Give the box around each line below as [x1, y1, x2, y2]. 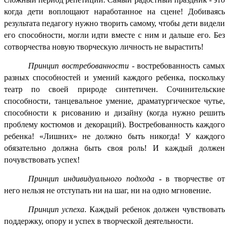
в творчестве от [166, 174, 225, 183]
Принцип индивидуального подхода [28, 174, 154, 183]
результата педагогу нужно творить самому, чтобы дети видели [4, 18, 225, 28]
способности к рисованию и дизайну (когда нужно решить [4, 108, 225, 117]
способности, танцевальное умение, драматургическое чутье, [4, 96, 225, 105]
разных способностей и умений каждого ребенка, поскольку [4, 73, 225, 82]
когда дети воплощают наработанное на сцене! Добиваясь [4, 7, 225, 16]
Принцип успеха [28, 204, 85, 214]
